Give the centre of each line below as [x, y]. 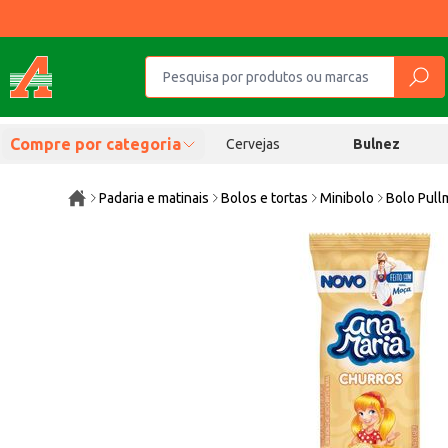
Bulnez [377, 144]
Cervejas [252, 144]
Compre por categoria [95, 144]
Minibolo [347, 198]
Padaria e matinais [154, 198]
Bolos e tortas [265, 198]
